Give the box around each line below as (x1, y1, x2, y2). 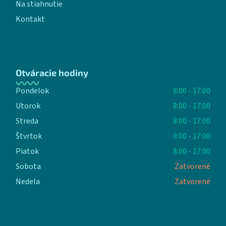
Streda (16, 115, 39, 127)
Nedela (16, 176, 40, 187)
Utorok (16, 100, 41, 111)
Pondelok (16, 85, 49, 96)
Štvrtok (16, 130, 42, 142)
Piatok (16, 145, 39, 157)
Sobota (16, 160, 41, 172)
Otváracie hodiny (16, 67, 89, 78)
